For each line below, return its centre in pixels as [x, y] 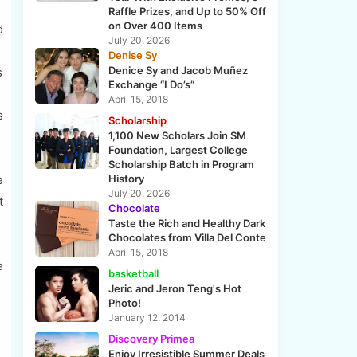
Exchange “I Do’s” [151, 85]
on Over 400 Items [155, 26]
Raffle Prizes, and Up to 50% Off [187, 12]
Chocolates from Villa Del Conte [187, 238]
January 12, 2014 [147, 318]
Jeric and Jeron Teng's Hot [175, 289]
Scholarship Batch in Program [181, 165]
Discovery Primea [151, 339]
